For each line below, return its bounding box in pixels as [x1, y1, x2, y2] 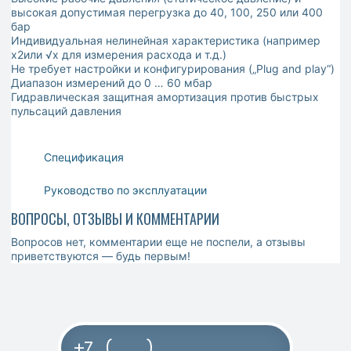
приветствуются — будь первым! [11, 249, 190, 263]
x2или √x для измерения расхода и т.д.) [11, 48, 226, 62]
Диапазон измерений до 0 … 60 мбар [11, 76, 212, 90]
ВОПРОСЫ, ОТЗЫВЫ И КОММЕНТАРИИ [11, 208, 219, 230]
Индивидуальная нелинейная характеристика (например [11, 34, 320, 48]
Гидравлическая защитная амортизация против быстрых [11, 90, 319, 104]
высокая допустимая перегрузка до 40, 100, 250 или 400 [11, 5, 323, 20]
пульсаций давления [11, 104, 121, 118]
